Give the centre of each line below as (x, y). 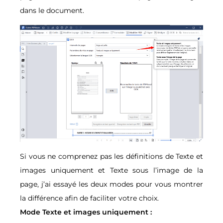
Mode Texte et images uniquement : (87, 212)
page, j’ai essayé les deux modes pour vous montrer (111, 184)
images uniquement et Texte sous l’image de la (111, 170)
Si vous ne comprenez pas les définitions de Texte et (111, 156)
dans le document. (53, 10)
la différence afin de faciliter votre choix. (89, 198)
